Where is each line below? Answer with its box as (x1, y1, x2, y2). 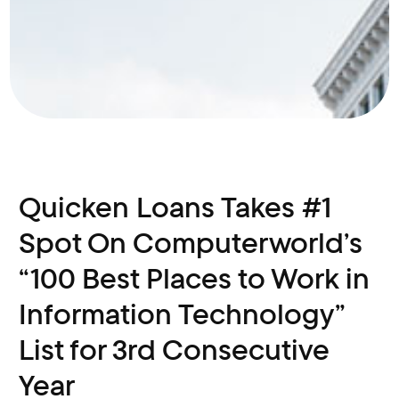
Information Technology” (19, 296, 346, 333)
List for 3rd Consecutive (19, 331, 330, 369)
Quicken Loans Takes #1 (19, 189, 332, 226)
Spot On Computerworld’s (19, 224, 363, 262)
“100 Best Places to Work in (19, 260, 370, 297)
